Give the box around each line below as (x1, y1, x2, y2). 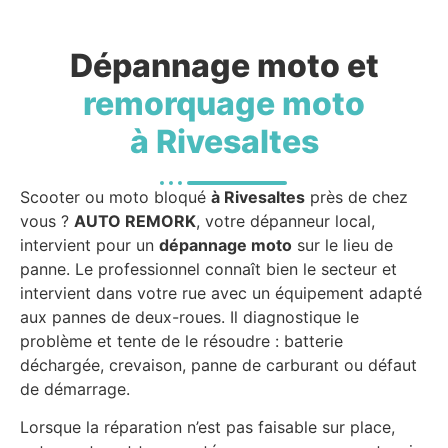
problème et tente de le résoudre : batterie (20, 331, 343, 351)
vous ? (20, 211, 74, 231)
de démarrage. (20, 379, 130, 399)
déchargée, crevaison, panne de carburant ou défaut (20, 355, 417, 375)
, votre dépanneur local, (196, 211, 375, 231)
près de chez (305, 187, 408, 207)
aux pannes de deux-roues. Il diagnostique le (20, 307, 359, 327)
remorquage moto (83, 84, 365, 123)
